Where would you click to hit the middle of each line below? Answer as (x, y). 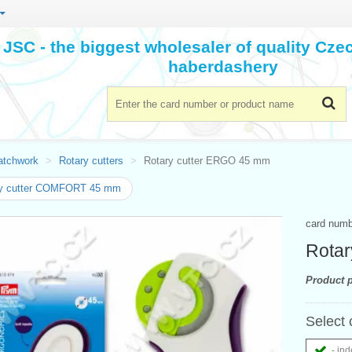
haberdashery (223, 66)
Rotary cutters (91, 160)
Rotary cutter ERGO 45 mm (207, 160)
